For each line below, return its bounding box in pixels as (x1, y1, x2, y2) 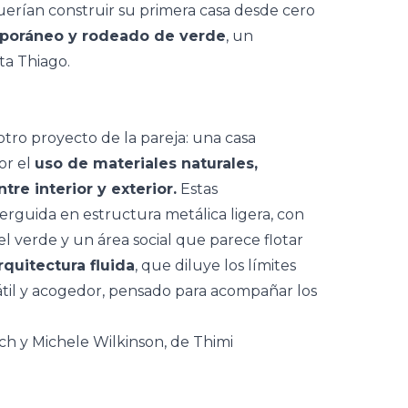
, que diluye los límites (135, 257, 296, 274)
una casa (192, 129, 256, 147)
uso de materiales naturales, (35, 155, 258, 172)
